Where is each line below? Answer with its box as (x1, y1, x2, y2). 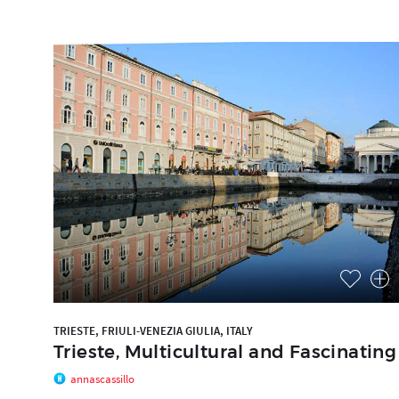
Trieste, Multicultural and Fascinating (53, 340, 397, 362)
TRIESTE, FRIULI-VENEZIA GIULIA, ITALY (53, 322, 253, 338)
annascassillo (70, 370, 134, 387)
